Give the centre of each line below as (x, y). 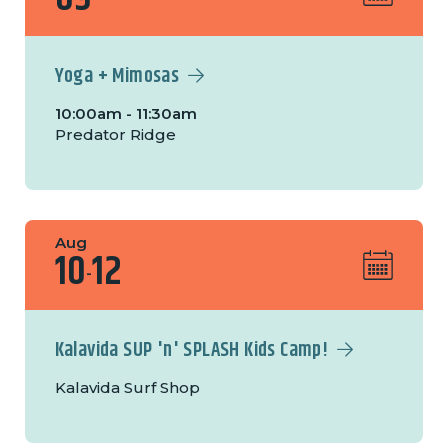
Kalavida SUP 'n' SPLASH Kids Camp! (191, 351)
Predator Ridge (115, 135)
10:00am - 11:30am (125, 114)
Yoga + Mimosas (117, 77)
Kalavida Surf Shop (127, 388)
